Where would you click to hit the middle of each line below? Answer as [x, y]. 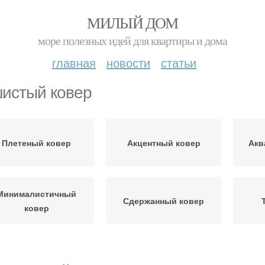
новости [128, 62]
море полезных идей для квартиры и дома [132, 41]
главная [74, 62]
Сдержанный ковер [164, 201]
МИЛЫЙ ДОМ [132, 22]
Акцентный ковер [164, 143]
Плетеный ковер [36, 143]
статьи [179, 62]
